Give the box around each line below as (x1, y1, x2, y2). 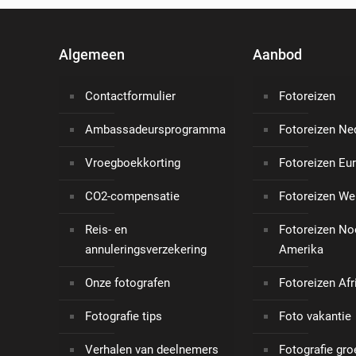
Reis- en (85, 222, 127, 238)
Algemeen (59, 46, 125, 64)
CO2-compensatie (85, 189, 180, 204)
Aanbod (253, 46, 302, 64)
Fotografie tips (85, 309, 162, 324)
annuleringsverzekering (85, 242, 207, 257)
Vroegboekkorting (85, 156, 180, 171)
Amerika (279, 242, 323, 257)
